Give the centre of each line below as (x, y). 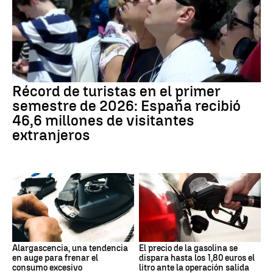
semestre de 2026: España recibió (126, 106)
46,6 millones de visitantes (103, 121)
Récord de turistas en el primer (116, 91)
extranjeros (51, 135)
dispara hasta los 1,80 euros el (197, 258)
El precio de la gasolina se (188, 248)
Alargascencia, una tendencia (70, 248)
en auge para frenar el (55, 258)
